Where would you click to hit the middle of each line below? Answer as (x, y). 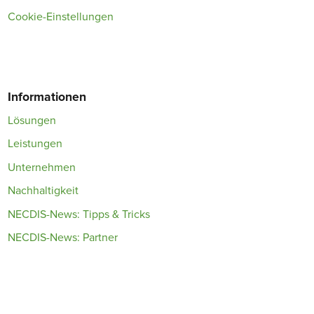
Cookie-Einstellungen (61, 16)
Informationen (47, 97)
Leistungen (35, 144)
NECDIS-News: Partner (63, 238)
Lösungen (32, 120)
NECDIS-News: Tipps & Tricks (79, 214)
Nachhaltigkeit (43, 191)
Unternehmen (42, 167)
